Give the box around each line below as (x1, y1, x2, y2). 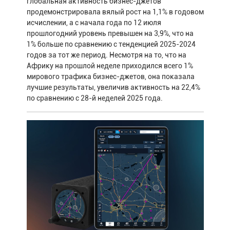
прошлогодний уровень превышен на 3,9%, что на (26, 29, 194, 38)
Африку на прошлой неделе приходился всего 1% (26, 62, 193, 70)
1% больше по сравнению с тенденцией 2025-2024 (26, 40, 196, 49)
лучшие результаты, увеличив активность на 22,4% (26, 83, 200, 92)
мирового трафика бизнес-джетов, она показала (26, 72, 195, 81)
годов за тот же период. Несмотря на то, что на (26, 51, 186, 60)
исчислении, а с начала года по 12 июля (26, 18, 161, 27)
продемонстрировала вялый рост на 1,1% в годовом (26, 8, 204, 16)
